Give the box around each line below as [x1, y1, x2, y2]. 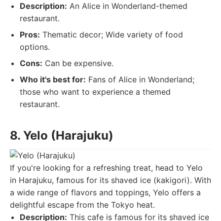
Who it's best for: [20, 74, 86, 84]
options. [20, 42, 50, 52]
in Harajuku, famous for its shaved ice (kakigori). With [10, 175, 211, 185]
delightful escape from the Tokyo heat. [10, 200, 155, 210]
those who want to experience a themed [20, 87, 171, 97]
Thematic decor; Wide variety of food [40, 30, 183, 39]
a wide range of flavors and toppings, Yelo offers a [10, 187, 201, 197]
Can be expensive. [42, 58, 113, 68]
